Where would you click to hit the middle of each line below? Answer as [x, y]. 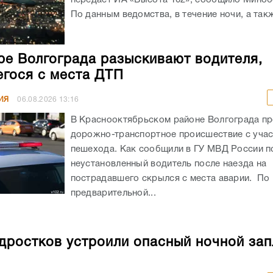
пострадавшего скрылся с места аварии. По [170, 178]
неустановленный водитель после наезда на [168, 164]
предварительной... [113, 193]
